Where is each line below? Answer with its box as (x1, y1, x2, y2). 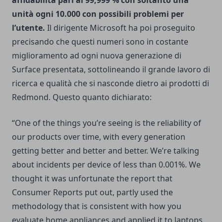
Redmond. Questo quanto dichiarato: (12, 92, 152, 103)
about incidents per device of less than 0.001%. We (12, 159, 201, 170)
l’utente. (12, 22, 47, 34)
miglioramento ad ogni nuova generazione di (12, 50, 181, 61)
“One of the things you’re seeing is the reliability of (12, 117, 201, 129)
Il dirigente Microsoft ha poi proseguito (47, 22, 195, 34)
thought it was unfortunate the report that (12, 173, 172, 184)
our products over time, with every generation (12, 131, 185, 143)
